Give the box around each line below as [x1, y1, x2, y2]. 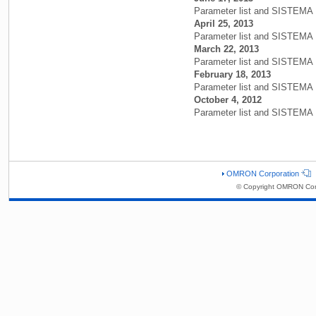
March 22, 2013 [194, 43, 259, 54]
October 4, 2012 [194, 94, 262, 105]
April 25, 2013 [194, 18, 253, 29]
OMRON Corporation [226, 169, 299, 178]
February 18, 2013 [194, 68, 271, 80]
